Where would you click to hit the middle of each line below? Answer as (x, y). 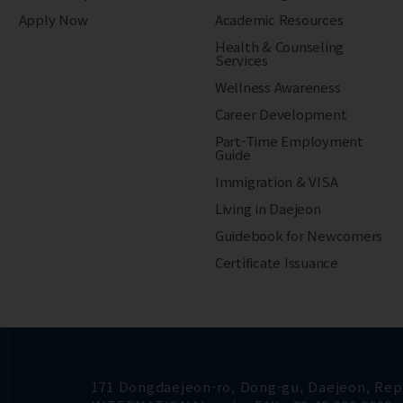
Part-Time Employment (289, 141)
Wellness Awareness (278, 87)
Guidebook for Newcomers (299, 236)
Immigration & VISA (276, 182)
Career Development (281, 114)
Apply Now (53, 20)
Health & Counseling (279, 47)
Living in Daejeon (268, 209)
